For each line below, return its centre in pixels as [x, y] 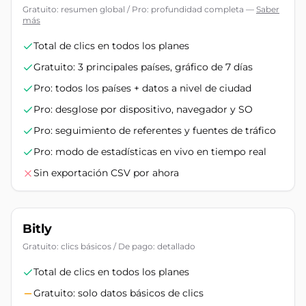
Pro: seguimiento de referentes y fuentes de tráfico [155, 130]
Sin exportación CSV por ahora [106, 173]
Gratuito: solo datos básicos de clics [119, 293]
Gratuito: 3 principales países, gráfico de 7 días [143, 67]
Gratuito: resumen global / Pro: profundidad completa [133, 9]
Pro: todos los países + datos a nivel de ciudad [142, 88]
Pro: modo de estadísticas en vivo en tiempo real [150, 152]
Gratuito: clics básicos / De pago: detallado [109, 246]
